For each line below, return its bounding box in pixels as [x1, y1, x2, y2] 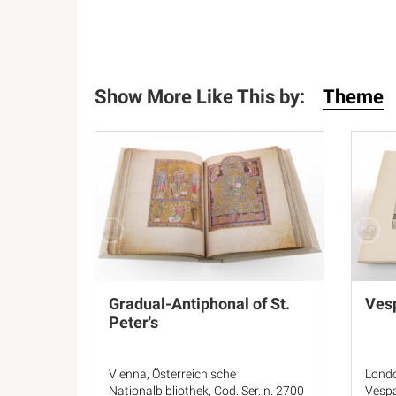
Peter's [109, 313, 158, 331]
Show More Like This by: [95, 86, 305, 108]
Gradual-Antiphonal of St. [109, 294, 290, 313]
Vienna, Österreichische [109, 367, 236, 381]
